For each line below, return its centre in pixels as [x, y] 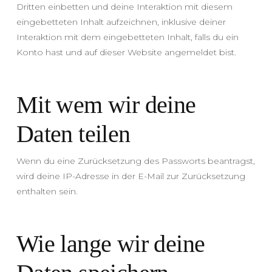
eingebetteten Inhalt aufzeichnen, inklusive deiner [121, 22]
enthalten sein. [47, 191]
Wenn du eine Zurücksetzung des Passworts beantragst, [135, 161]
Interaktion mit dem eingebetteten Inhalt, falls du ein [127, 37]
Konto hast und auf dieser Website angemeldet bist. [126, 52]
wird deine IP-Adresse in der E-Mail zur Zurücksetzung [131, 176]
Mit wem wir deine [106, 104]
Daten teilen [73, 134]
